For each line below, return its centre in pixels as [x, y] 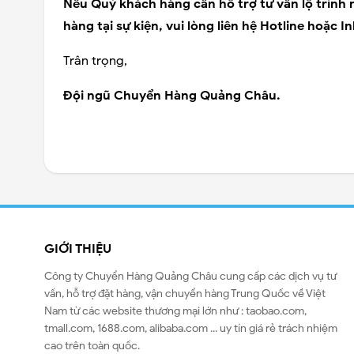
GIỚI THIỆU [78, 249]
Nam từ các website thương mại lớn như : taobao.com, [175, 311]
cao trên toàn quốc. [92, 345]
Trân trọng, [95, 60]
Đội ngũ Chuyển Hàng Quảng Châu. [172, 95]
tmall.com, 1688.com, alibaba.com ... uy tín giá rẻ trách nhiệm [191, 328]
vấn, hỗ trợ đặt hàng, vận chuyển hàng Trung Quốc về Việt [185, 293]
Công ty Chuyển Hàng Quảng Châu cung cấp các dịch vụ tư [190, 276]
